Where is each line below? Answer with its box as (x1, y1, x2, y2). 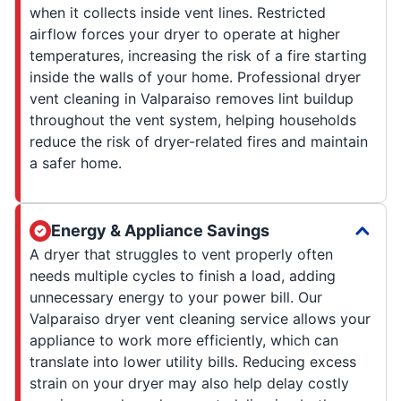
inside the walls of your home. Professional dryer (30, 67, 361, 86)
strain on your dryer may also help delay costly (30, 373, 349, 392)
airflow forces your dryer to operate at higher (30, 24, 340, 43)
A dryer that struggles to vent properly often (30, 244, 333, 263)
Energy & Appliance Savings (51, 220, 269, 240)
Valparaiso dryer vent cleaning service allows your (30, 309, 371, 328)
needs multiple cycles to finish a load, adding (30, 266, 336, 285)
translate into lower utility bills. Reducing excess (30, 352, 356, 371)
